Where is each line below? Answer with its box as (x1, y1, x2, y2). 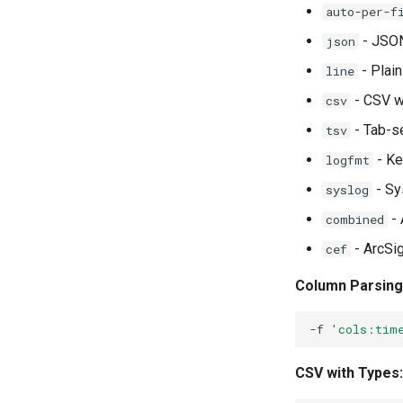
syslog (326, 182, 369, 198)
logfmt (326, 152, 370, 168)
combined (326, 211, 384, 228)
